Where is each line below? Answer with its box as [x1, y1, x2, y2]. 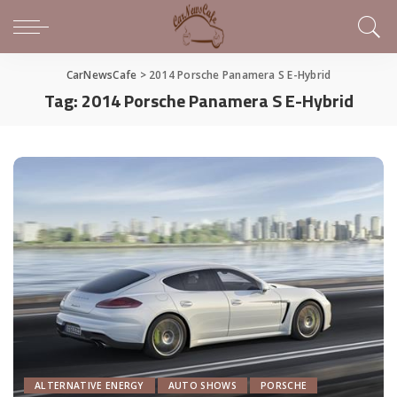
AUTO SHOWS [167, 379, 237, 393]
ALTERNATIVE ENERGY [35, 379, 144, 393]
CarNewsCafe [66, 67, 137, 82]
